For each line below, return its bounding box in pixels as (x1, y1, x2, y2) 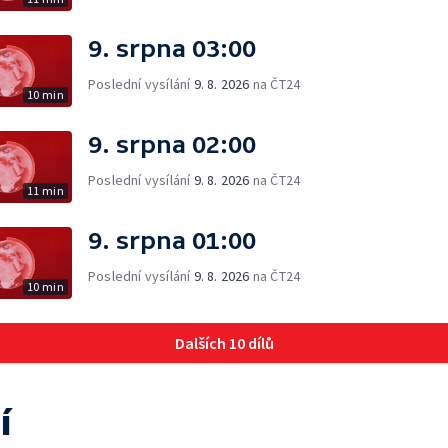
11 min (26, 182, 64, 198)
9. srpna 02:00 (88, 130, 256, 158)
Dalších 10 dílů (174, 332, 274, 353)
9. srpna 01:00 (88, 226, 256, 254)
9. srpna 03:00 (88, 34, 256, 62)
